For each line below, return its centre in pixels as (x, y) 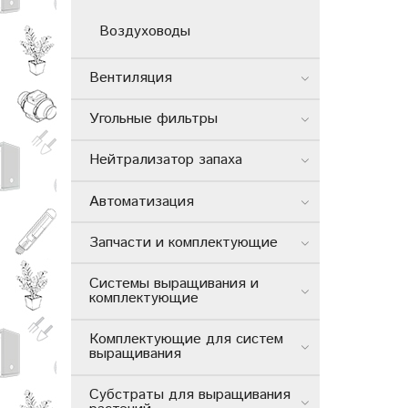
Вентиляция (131, 78)
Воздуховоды (145, 31)
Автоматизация (142, 201)
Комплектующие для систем (186, 340)
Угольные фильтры (153, 119)
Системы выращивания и (174, 283)
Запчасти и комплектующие (184, 242)
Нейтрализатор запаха (166, 160)
